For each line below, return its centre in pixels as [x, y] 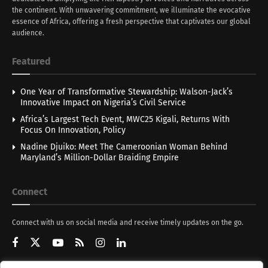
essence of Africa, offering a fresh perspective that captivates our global [131, 21]
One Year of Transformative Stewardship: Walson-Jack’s [127, 92]
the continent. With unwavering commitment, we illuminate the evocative [131, 10]
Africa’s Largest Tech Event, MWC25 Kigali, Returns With [125, 119]
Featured [31, 61]
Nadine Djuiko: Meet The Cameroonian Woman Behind [124, 147]
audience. [28, 33]
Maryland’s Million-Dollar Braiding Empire [100, 157]
